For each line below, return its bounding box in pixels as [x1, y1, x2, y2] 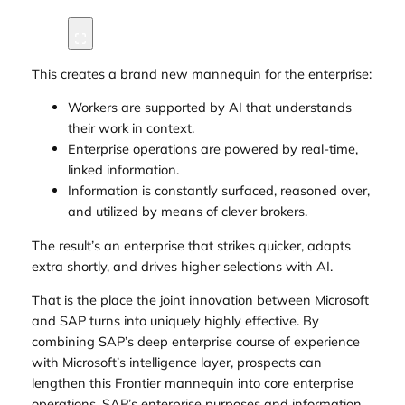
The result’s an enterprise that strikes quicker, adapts [31, 236, 351, 254]
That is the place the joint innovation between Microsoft [31, 291, 369, 309]
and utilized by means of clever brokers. [67, 202, 307, 221]
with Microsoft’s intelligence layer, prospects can [31, 353, 322, 372]
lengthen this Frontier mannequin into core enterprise [31, 374, 353, 392]
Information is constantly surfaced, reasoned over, [67, 182, 370, 200]
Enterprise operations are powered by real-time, [67, 140, 358, 158]
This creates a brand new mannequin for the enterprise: [31, 64, 372, 82]
